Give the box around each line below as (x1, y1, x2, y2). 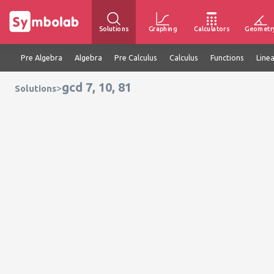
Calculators (193, 24, 230, 32)
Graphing (149, 24, 177, 32)
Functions (210, 53, 244, 62)
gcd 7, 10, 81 (62, 80, 131, 94)
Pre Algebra (21, 53, 62, 62)
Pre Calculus (114, 53, 157, 62)
